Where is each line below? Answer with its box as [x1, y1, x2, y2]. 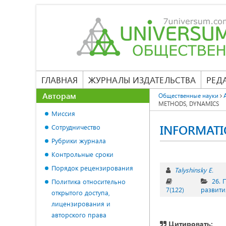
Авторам [42, 90, 76, 101]
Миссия [51, 109, 75, 118]
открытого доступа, [51, 188, 110, 197]
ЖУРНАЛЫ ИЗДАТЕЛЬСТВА [88, 74, 196, 85]
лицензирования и [51, 199, 110, 208]
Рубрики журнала [51, 136, 106, 145]
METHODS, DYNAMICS [158, 99, 219, 107]
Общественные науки [158, 91, 218, 99]
